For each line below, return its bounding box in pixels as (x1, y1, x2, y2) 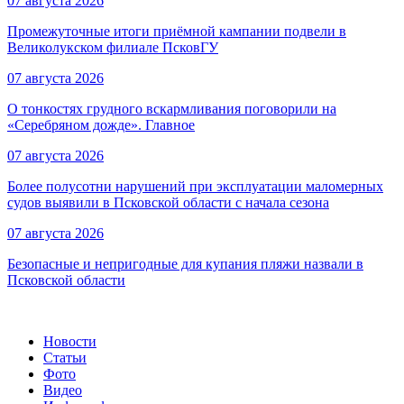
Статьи (43, 350, 87, 366)
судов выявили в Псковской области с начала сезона (7, 195, 329, 211)
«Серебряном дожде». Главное (7, 117, 195, 133)
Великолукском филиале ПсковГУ (7, 40, 218, 56)
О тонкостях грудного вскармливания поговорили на (7, 101, 336, 117)
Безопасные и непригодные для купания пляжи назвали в (7, 256, 363, 272)
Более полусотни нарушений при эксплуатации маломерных (7, 179, 383, 195)
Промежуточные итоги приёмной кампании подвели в (7, 23, 346, 40)
